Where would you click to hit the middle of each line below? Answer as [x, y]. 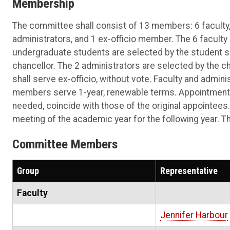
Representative [189, 171]
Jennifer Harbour [194, 215]
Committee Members [65, 144]
